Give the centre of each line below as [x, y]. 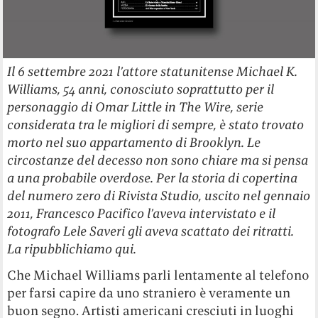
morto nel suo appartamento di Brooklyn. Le [134, 142]
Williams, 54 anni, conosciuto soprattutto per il [141, 89]
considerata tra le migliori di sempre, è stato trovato [156, 124]
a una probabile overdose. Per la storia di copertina [153, 177]
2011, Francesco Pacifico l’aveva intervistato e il [142, 213]
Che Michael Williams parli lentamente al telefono [159, 275]
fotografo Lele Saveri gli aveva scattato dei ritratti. [151, 231]
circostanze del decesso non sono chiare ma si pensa [158, 160]
